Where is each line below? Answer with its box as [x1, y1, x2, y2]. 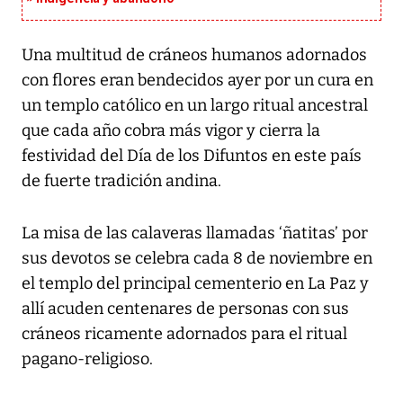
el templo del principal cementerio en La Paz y [22, 273, 369, 294]
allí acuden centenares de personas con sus [22, 299, 349, 319]
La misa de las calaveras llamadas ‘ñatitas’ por [22, 223, 368, 244]
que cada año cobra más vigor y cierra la [22, 121, 320, 141]
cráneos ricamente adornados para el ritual [22, 324, 347, 345]
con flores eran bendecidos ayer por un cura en [22, 70, 373, 91]
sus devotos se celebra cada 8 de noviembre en [22, 248, 372, 269]
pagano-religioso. [22, 349, 153, 370]
